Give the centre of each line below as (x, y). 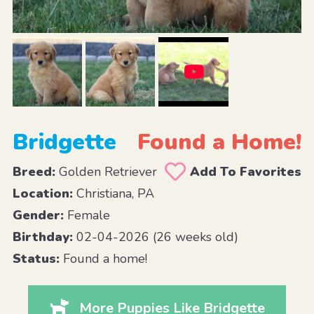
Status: (36, 258)
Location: (42, 193)
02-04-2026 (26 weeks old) (155, 237)
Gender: (38, 215)
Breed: (34, 171)
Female (87, 215)
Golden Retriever (106, 171)
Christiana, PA (113, 193)
